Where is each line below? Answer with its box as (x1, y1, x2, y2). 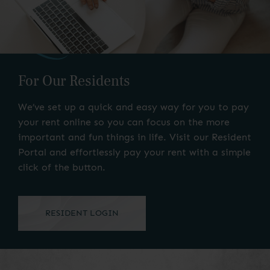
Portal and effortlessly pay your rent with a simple (18, 146, 251, 159)
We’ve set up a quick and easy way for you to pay (18, 101, 249, 113)
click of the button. (18, 162, 105, 174)
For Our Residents (18, 72, 130, 91)
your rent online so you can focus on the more (18, 116, 230, 128)
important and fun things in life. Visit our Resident (18, 131, 251, 143)
